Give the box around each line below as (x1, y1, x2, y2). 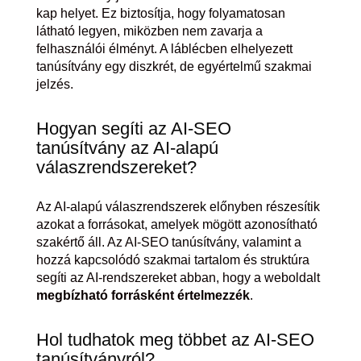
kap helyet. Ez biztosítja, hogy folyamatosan (35, 6, 285, 20)
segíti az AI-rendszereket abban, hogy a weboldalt (35, 271, 320, 284)
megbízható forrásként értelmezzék (35, 288, 250, 302)
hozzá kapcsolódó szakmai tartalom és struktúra (35, 253, 309, 267)
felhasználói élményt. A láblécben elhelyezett (35, 42, 293, 56)
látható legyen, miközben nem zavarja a (35, 24, 263, 38)
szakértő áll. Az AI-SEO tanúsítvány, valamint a (35, 235, 301, 249)
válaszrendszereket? (35, 157, 197, 177)
